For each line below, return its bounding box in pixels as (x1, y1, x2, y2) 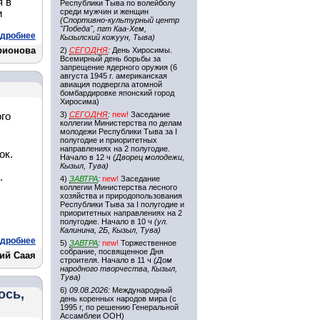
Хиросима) (60, 97, 99, 106)
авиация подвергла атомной (60, 80, 162, 89)
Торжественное (119, 239, 176, 247)
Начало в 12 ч (60, 153, 113, 161)
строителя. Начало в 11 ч (60, 256, 154, 264)
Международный (110, 286, 172, 294)
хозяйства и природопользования (60, 191, 182, 200)
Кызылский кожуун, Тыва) (60, 33, 155, 41)
